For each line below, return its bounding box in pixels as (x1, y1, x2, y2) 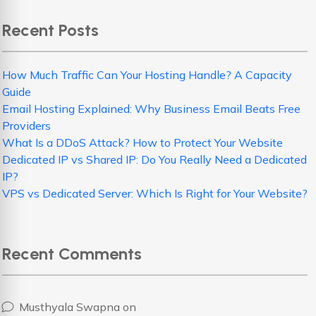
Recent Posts (2, 20, 99, 40)
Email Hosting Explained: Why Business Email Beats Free (2, 102, 300, 116)
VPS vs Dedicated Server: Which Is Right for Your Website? (2, 186, 308, 200)
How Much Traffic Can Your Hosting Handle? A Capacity (2, 68, 292, 82)
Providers (2, 119, 51, 133)
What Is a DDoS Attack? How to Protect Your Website (2, 135, 283, 150)
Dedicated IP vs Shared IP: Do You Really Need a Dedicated (2, 152, 307, 166)
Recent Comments (2, 243, 142, 264)
